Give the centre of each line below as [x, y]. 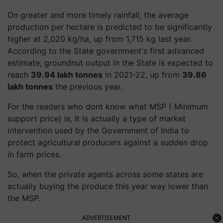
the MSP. [24, 198]
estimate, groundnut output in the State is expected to [110, 62]
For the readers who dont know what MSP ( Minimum [108, 106]
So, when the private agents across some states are [105, 174]
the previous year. [88, 86]
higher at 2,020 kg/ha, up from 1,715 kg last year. [100, 39]
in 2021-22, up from [142, 74]
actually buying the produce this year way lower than [108, 186]
